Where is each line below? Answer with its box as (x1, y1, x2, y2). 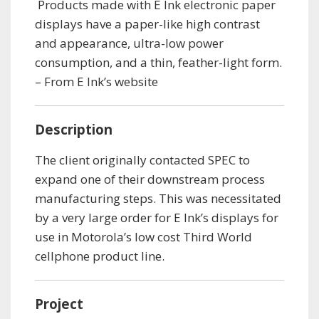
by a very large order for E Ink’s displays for (35, 209, 278, 226)
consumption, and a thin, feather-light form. (35, 54, 282, 70)
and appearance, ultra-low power (35, 35, 224, 51)
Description (35, 120, 113, 138)
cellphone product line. (35, 248, 164, 264)
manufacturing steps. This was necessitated (35, 190, 281, 206)
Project (35, 295, 83, 313)
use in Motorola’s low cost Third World (35, 229, 252, 245)
